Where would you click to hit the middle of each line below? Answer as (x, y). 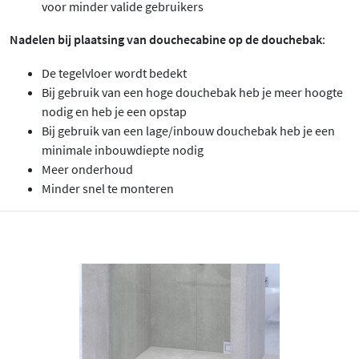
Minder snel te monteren (108, 189)
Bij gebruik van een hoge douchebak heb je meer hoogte (192, 93)
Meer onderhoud (87, 169)
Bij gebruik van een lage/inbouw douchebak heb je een (188, 131)
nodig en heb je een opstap (114, 112)
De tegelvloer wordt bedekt (114, 73)
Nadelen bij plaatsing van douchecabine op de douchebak (166, 40)
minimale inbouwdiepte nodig (123, 150)
